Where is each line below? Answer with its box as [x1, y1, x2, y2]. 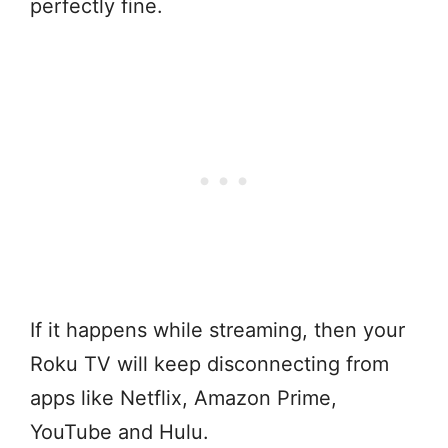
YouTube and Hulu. [30, 420, 209, 445]
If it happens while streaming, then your [30, 318, 405, 343]
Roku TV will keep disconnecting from [30, 352, 389, 377]
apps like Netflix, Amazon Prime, [30, 386, 337, 411]
